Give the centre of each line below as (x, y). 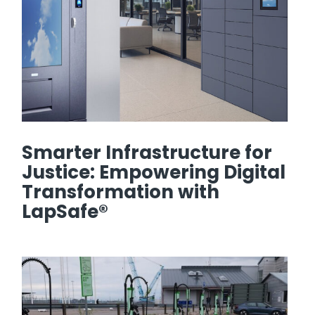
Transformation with (121, 192)
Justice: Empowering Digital (154, 172)
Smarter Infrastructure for (147, 152)
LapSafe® (67, 211)
